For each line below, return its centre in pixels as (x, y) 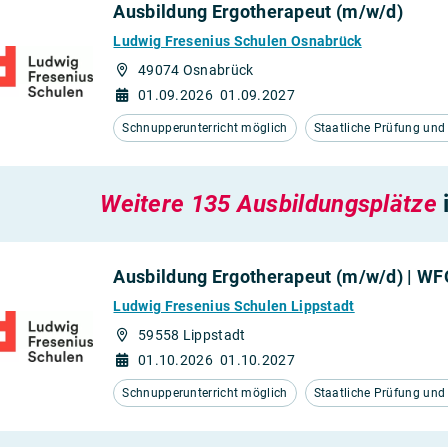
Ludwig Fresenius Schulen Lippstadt (234, 306)
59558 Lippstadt (191, 335)
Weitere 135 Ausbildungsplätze (268, 204)
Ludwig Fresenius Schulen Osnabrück (237, 41)
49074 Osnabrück (195, 70)
